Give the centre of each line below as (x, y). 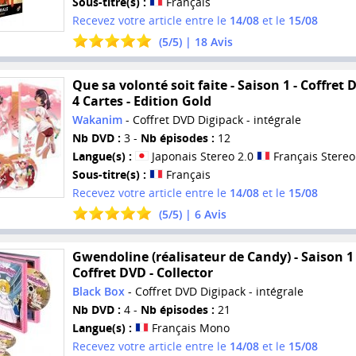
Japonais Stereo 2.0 (202, 156)
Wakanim (97, 119)
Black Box (98, 292)
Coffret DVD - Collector (142, 273)
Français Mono (189, 328)
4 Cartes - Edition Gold (141, 101)
